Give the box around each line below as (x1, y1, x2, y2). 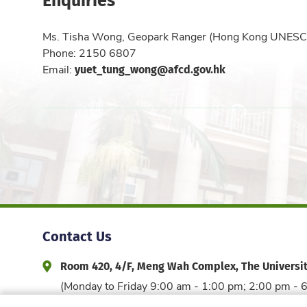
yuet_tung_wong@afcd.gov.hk (75, 60, 225, 78)
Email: (42, 62, 75, 77)
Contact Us (42, 224, 112, 246)
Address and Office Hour (42, 256, 178, 273)
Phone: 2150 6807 (42, 45, 136, 60)
